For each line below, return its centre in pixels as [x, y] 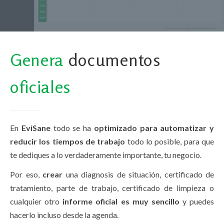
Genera [37, 59]
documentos [112, 59]
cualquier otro [36, 201]
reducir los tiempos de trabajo [68, 141]
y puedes [196, 201]
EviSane [36, 127]
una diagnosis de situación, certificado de [138, 174]
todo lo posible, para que [170, 141]
